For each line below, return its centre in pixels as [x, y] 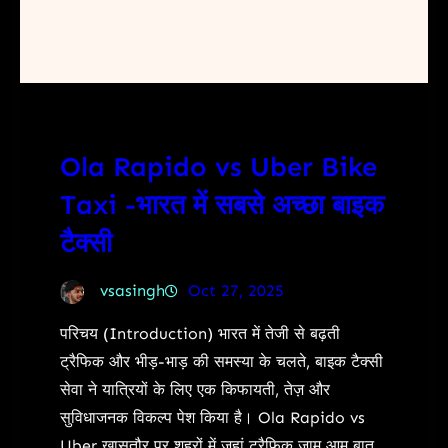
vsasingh [132, 290]
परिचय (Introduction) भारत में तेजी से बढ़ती [200, 333]
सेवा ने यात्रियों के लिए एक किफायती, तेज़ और [195, 389]
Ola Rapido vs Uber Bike [218, 166]
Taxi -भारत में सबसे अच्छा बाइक [222, 204]
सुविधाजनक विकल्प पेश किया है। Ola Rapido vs [212, 417]
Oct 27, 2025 [236, 290]
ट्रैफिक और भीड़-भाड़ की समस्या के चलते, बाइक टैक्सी [221, 361]
